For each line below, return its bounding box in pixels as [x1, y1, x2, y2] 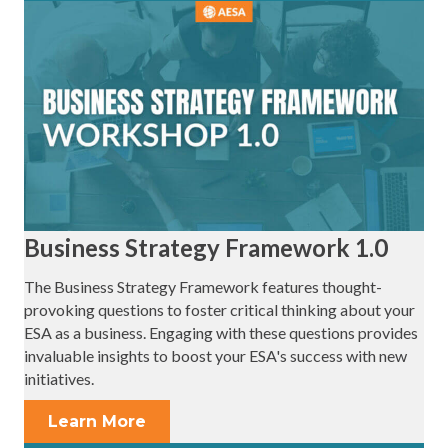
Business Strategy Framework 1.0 [24, 232, 388, 262]
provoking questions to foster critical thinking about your [24, 299, 415, 319]
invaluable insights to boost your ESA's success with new [24, 345, 407, 365]
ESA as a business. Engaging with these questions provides [24, 322, 418, 342]
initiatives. [24, 368, 94, 388]
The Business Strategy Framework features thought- [24, 276, 382, 296]
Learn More [48, 411, 146, 431]
